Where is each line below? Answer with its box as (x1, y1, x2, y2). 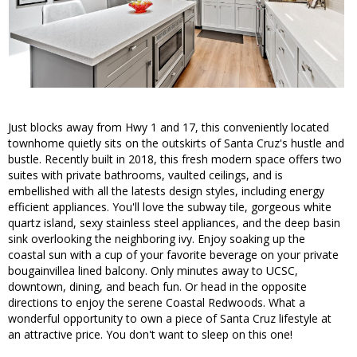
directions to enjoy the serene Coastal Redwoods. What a (8, 295, 305, 311)
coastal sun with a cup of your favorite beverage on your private (8, 247, 339, 263)
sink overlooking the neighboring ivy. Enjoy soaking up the (8, 231, 305, 247)
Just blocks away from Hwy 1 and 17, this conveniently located (8, 120, 329, 135)
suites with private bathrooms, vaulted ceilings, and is (8, 167, 283, 183)
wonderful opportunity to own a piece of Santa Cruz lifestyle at (8, 311, 331, 327)
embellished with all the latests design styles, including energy (8, 183, 324, 199)
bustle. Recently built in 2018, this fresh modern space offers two (8, 151, 342, 167)
